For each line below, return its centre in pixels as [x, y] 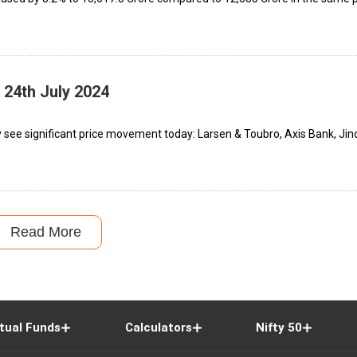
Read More [45, 232]
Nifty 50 [279, 328]
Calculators [158, 328]
